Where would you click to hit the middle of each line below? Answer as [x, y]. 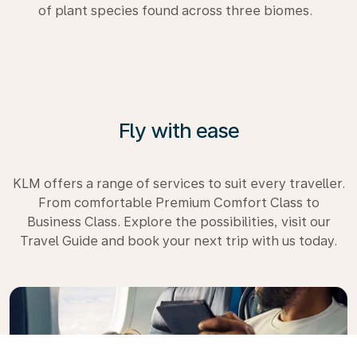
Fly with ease [178, 130]
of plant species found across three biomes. [175, 11]
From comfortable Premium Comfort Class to [178, 203]
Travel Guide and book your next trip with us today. [178, 241]
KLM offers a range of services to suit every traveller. [178, 184]
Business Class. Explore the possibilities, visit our [178, 222]
